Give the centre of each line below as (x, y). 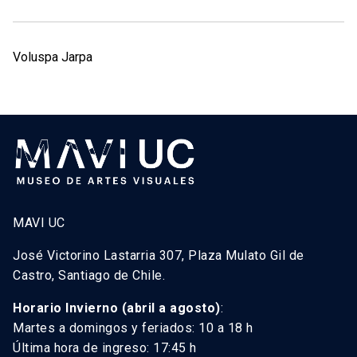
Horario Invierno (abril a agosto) (117, 308)
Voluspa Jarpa (53, 57)
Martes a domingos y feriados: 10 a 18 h (133, 328)
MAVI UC (39, 223)
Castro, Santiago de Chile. (89, 276)
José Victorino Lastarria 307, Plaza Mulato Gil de (159, 256)
